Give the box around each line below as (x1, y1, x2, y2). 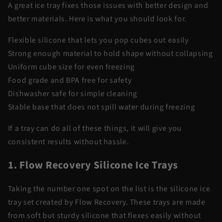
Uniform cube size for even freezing (7, 61, 135, 73)
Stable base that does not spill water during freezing (7, 102, 197, 113)
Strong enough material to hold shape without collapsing (7, 48, 213, 59)
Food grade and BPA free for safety (7, 75, 132, 86)
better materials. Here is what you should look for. (7, 13, 187, 25)
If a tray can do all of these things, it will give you (7, 122, 182, 134)
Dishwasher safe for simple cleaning (7, 88, 137, 100)
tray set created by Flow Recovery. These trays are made (7, 197, 206, 208)
